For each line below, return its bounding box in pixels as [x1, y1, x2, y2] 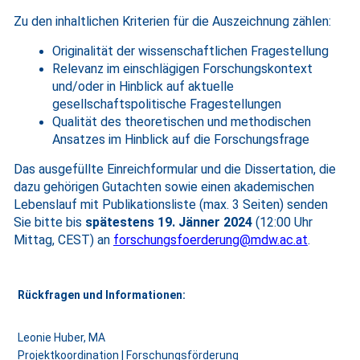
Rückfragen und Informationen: [18, 288, 186, 301]
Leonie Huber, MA [18, 331, 105, 344]
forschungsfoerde [113, 232, 215, 247]
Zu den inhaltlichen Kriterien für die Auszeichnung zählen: [14, 14, 331, 29]
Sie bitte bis [14, 215, 85, 230]
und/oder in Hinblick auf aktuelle [52, 79, 234, 94]
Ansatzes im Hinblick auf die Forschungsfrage [52, 132, 309, 147]
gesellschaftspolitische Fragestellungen [52, 96, 281, 112]
